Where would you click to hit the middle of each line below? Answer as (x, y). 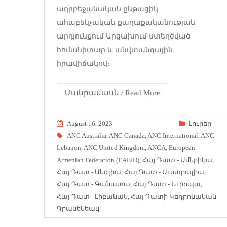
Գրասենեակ (78, 208)
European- (183, 147)
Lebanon (69, 147)
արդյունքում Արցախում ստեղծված (124, 36)
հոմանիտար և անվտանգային (115, 50)
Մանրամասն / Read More (112, 92)
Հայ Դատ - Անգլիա (89, 172)
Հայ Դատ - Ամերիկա (177, 160)
